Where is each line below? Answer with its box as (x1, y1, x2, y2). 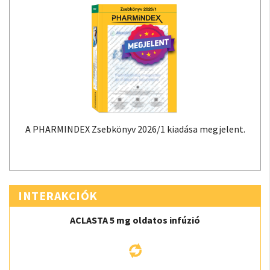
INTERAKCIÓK (18, 187, 98, 203)
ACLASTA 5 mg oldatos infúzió (70, 213, 200, 226)
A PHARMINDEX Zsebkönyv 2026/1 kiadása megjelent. (25, 122, 245, 135)
